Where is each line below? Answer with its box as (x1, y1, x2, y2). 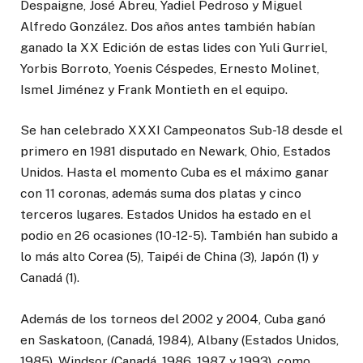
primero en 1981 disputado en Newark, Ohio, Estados (20, 143, 331, 160)
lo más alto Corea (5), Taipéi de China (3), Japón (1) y (20, 249, 318, 265)
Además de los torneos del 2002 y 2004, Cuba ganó (20, 310, 326, 327)
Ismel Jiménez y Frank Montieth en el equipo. (20, 82, 288, 98)
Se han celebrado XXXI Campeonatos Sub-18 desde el (20, 122, 343, 139)
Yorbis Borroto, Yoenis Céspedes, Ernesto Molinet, (20, 61, 319, 77)
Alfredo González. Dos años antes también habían (20, 19, 315, 35)
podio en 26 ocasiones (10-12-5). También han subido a (20, 228, 338, 244)
